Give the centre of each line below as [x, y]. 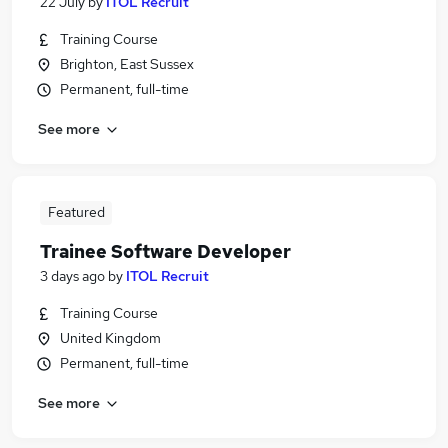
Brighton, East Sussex [127, 64]
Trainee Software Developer [165, 251]
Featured [76, 212]
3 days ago [72, 276]
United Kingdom [110, 338]
